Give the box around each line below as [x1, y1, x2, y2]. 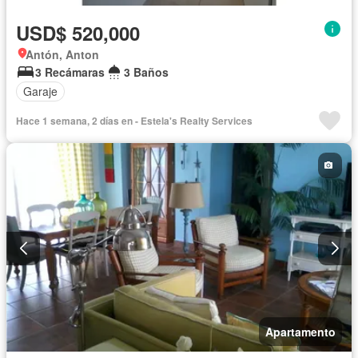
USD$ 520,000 [16, 18, 140, 46]
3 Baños [124, 63, 169, 80]
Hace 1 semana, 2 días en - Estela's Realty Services [16, 113, 253, 128]
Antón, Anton [26, 46, 99, 62]
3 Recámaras [35, 63, 105, 80]
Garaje [23, 83, 58, 100]
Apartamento [265, 324, 336, 340]
